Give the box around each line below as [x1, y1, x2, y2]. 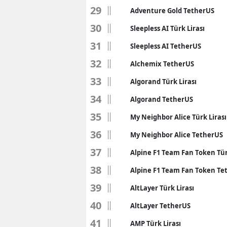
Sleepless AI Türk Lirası [130, 24, 205, 33]
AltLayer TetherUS [130, 201, 191, 211]
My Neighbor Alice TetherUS [130, 130, 223, 140]
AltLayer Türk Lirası [130, 183, 194, 193]
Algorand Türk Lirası [130, 77, 197, 87]
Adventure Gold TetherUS [130, 6, 214, 16]
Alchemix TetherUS [130, 59, 194, 69]
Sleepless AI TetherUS [130, 42, 201, 51]
